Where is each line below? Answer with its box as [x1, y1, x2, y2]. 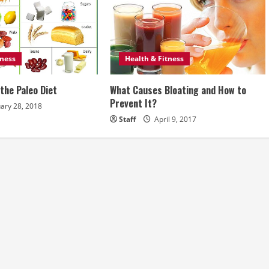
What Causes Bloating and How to [109, 82, 246, 97]
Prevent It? [109, 95, 157, 110]
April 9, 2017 [152, 113, 196, 124]
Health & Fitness [124, 53, 184, 64]
